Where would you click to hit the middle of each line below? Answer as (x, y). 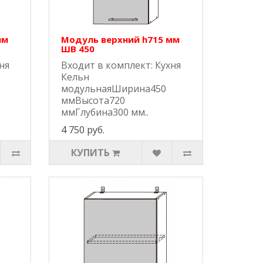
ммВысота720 (93, 101)
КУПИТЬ (91, 153)
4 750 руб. (83, 130)
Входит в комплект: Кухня (121, 65)
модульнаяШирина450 (114, 89)
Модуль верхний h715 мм (121, 40)
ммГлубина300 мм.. (105, 112)
